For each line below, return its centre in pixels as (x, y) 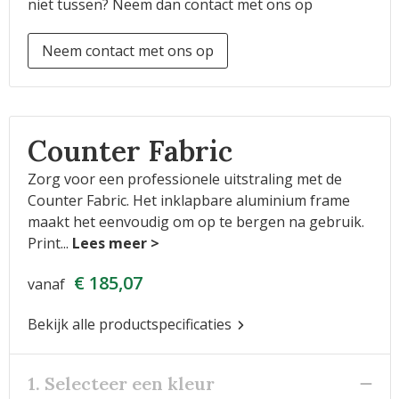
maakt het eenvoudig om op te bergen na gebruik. (195, 222)
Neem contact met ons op (127, 51)
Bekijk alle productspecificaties (131, 324)
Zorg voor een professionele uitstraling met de (184, 179)
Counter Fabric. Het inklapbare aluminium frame (188, 200)
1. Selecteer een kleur (121, 383)
